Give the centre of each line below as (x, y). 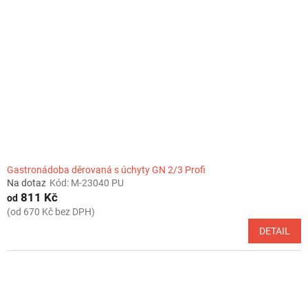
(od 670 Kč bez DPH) (51, 211)
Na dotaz (26, 183)
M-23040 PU (97, 183)
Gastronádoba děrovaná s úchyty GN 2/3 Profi (106, 169)
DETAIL (275, 231)
